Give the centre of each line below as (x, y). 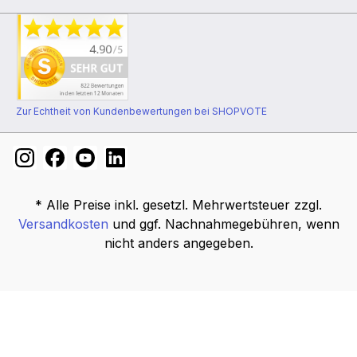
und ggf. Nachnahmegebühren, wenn (224, 224)
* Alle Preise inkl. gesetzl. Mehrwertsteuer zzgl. (178, 205)
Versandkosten (63, 224)
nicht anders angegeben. (178, 243)
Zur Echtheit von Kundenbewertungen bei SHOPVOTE (141, 112)
